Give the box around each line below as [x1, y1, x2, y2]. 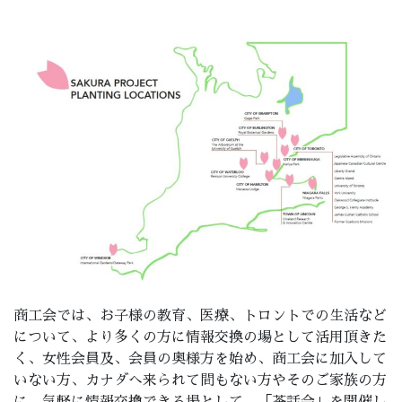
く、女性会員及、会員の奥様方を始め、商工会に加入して [13, 352, 387, 367]
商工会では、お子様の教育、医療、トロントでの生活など [13, 309, 387, 324]
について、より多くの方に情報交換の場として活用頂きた [13, 330, 387, 345]
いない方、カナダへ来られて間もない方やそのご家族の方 [13, 373, 387, 389]
